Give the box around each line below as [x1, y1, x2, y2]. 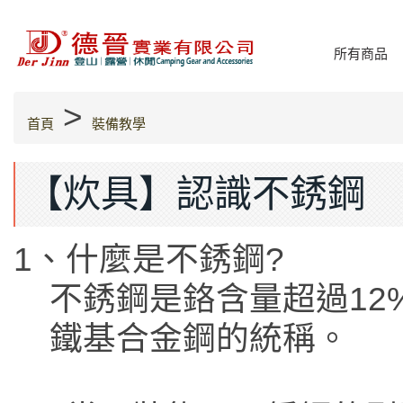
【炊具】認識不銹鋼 [25, 173, 366, 216]
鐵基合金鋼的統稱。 [49, 320, 349, 358]
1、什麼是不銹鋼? [13, 241, 284, 279]
